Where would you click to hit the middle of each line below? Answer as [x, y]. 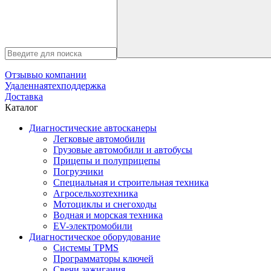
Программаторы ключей [103, 259]
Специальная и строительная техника [131, 182]
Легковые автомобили [99, 139]
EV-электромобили [93, 226]
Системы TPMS [86, 248]
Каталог [21, 107]
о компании [62, 75]
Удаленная [26, 86]
